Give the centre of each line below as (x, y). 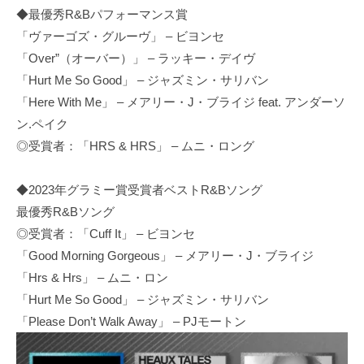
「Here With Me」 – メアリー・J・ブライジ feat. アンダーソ (181, 102)
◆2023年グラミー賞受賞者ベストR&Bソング (139, 190)
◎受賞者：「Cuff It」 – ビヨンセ (106, 234)
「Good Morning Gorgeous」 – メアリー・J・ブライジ (165, 256)
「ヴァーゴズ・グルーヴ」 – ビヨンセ (120, 37)
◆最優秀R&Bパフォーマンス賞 (102, 15)
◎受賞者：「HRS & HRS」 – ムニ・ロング (135, 146)
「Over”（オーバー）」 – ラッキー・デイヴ (136, 58)
